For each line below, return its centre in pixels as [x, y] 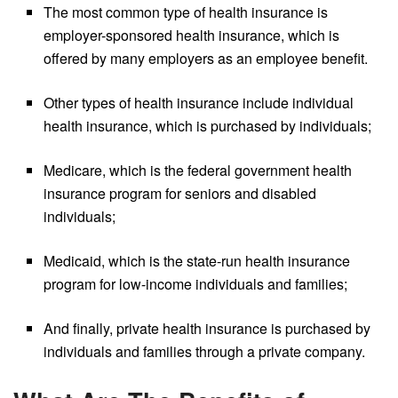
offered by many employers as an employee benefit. [206, 59]
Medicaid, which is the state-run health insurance [197, 261]
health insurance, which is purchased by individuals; [208, 126]
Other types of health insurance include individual [199, 103]
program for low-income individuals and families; [196, 284]
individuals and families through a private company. [205, 352]
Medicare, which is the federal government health [198, 171]
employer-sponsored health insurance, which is [192, 36]
